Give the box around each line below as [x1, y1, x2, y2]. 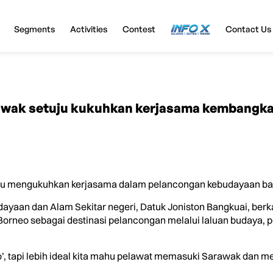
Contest [122, 23, 155, 34]
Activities [69, 23, 107, 34]
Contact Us [225, 23, 271, 34]
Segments [13, 23, 55, 34]
